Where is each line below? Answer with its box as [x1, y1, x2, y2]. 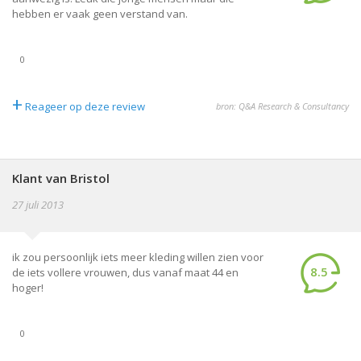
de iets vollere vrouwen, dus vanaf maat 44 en [12, 265, 239, 280]
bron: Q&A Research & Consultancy [216, 100, 349, 112]
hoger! [12, 280, 44, 295]
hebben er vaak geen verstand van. [12, 6, 188, 21]
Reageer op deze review [25, 99, 145, 114]
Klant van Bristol [12, 170, 110, 186]
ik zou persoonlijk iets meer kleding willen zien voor [12, 250, 263, 264]
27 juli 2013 [12, 197, 64, 212]
